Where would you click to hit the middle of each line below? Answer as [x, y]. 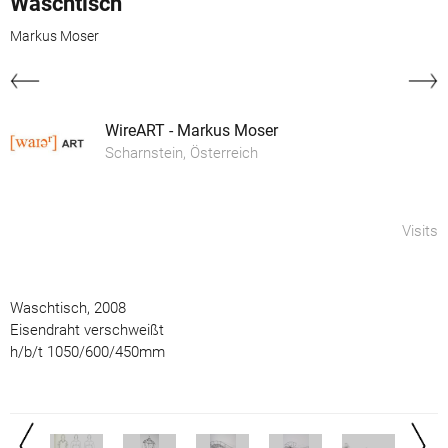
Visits [420, 230]
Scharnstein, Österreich [181, 152]
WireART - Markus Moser [191, 130]
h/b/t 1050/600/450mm [87, 351]
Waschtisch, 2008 [68, 307]
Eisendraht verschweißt [87, 329]
